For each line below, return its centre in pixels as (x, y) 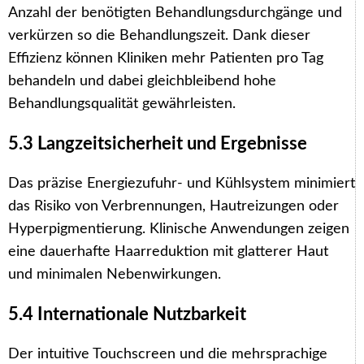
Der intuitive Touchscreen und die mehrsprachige (168, 354)
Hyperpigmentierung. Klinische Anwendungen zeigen (179, 229)
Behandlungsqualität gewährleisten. (122, 104)
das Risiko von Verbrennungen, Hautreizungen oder (173, 206)
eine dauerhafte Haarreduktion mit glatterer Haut (168, 251)
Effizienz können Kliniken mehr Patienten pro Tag (166, 58)
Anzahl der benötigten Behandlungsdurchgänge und (175, 13)
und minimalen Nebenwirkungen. (115, 274)
